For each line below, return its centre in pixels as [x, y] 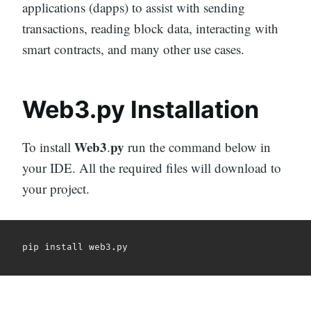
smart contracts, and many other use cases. [133, 49]
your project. [56, 188]
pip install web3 [67, 247]
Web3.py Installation [141, 110]
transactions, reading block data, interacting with [150, 28]
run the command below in [197, 146]
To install [48, 146]
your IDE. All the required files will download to [152, 167]
